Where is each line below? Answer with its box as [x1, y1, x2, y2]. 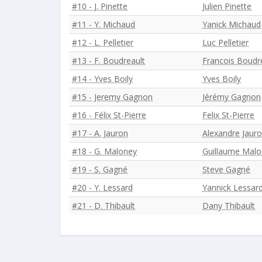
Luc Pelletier [202, 37, 249, 48]
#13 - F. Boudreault [72, 55, 145, 66]
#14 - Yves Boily [72, 73, 133, 84]
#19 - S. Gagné [72, 164, 127, 175]
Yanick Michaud [202, 19, 261, 30]
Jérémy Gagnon [202, 91, 261, 102]
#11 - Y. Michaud [72, 19, 135, 30]
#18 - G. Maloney [72, 146, 137, 157]
